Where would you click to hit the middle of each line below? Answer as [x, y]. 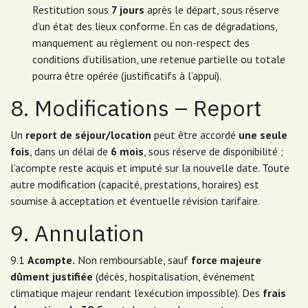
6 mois [127, 151]
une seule [263, 135]
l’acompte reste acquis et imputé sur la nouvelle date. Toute [150, 168]
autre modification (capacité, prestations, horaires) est [135, 184]
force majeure [226, 260]
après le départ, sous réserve [212, 10]
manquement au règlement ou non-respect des [141, 43]
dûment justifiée [52, 276]
